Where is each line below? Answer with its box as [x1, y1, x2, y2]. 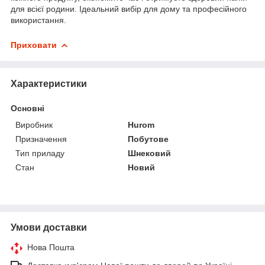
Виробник [15, 119, 53, 130]
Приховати [11, 40, 57, 50]
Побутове [128, 134, 169, 144]
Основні [11, 103, 44, 113]
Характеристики [11, 78, 87, 89]
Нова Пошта [27, 242, 75, 252]
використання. [11, 15, 66, 25]
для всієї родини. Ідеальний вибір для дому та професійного [11, 4, 247, 14]
